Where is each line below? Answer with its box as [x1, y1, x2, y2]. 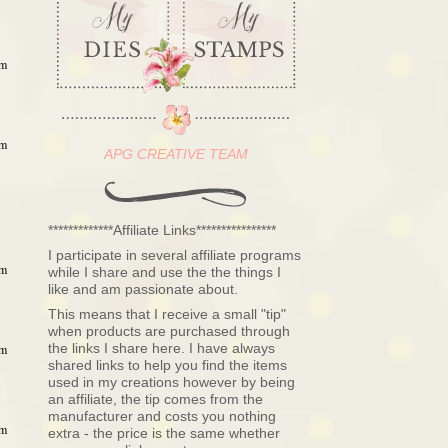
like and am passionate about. [48, 281, 238, 297]
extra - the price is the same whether [48, 425, 280, 441]
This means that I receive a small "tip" [48, 306, 286, 322]
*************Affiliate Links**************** [48, 222, 276, 238]
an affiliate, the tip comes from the [48, 391, 263, 407]
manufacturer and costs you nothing [48, 408, 276, 424]
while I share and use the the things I [48, 264, 281, 280]
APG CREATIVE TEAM [103, 146, 248, 162]
